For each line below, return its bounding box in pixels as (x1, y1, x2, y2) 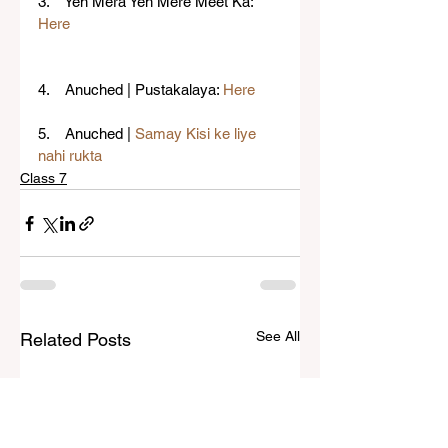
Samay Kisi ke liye (135, 125, 260, 143)
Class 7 (20, 170, 67, 187)
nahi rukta (38, 147, 102, 165)
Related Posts (20, 329, 131, 351)
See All (256, 328, 300, 345)
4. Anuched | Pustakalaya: (38, 81, 223, 99)
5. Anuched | (38, 125, 135, 143)
